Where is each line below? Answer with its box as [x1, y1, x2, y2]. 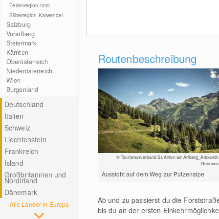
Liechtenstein [4, 134, 46, 144]
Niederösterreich [6, 66, 52, 75]
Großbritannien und [4, 170, 66, 179]
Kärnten [6, 48, 28, 57]
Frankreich [4, 146, 39, 156]
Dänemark [4, 187, 37, 197]
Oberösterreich [6, 57, 48, 66]
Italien [4, 111, 23, 121]
